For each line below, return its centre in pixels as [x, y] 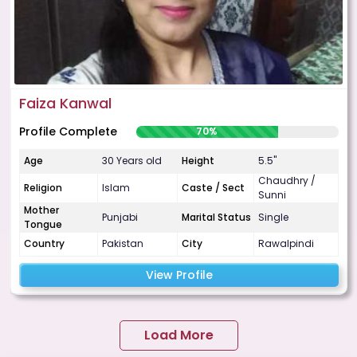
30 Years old [132, 161]
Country [44, 244]
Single [273, 218]
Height [198, 161]
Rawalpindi [286, 244]
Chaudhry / [287, 181]
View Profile [179, 275]
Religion [43, 188]
